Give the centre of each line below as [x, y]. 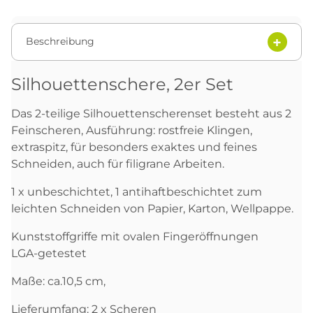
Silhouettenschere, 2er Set [124, 84]
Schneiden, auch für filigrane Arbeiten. [119, 163]
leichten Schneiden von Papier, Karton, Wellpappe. [154, 208]
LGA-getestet [49, 253]
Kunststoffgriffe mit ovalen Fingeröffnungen [135, 236]
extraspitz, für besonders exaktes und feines [134, 147]
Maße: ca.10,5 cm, [60, 281]
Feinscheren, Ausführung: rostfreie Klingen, [132, 130]
